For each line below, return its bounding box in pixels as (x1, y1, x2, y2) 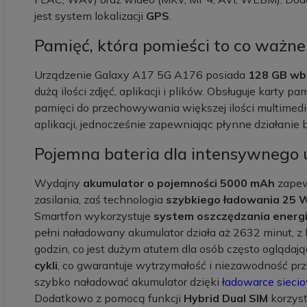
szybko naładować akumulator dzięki (34, 275, 222, 288)
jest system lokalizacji (34, 9, 146, 23)
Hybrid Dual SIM (184, 291, 268, 305)
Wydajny (34, 176, 83, 190)
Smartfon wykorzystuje (34, 209, 151, 223)
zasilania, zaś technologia (34, 193, 166, 206)
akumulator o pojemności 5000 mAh (83, 176, 275, 190)
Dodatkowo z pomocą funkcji (34, 291, 184, 305)
